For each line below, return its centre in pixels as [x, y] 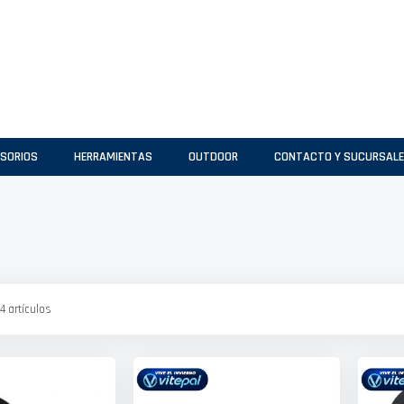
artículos [28, 309]
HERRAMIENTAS [113, 157]
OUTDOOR [213, 157]
